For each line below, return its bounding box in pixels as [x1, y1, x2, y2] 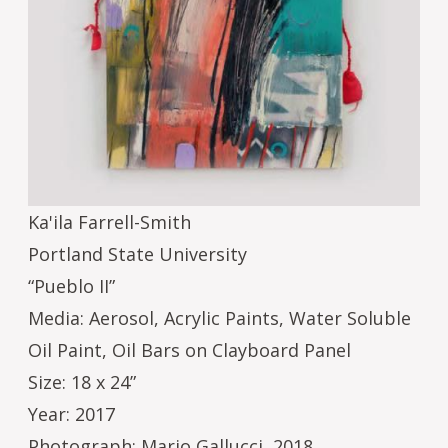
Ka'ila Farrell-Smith [28, 209, 191, 234]
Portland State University [28, 241, 247, 266]
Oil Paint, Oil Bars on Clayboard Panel [28, 337, 351, 362]
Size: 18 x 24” [28, 369, 136, 394]
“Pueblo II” [28, 273, 115, 298]
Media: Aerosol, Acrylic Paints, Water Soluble [28, 305, 411, 330]
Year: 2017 [28, 401, 115, 426]
